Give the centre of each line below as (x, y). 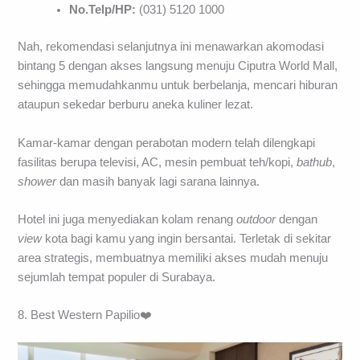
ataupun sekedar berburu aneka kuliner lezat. (136, 105)
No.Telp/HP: (104, 10)
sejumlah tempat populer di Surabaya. (117, 277)
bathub (315, 162)
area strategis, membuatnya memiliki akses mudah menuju (173, 258)
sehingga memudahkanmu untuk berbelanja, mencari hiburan (178, 86)
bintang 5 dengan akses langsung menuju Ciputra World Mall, (178, 66)
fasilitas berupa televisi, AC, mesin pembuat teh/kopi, (157, 162)
